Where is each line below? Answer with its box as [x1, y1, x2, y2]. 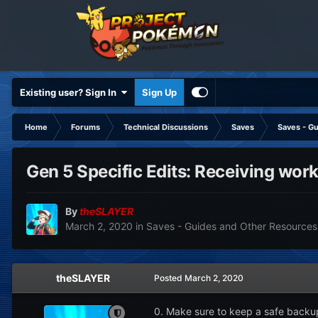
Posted [154, 273, 185, 284]
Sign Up [142, 87, 177, 98]
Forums [71, 122, 100, 132]
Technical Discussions [124, 122, 208, 132]
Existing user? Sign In [20, 87, 121, 98]
